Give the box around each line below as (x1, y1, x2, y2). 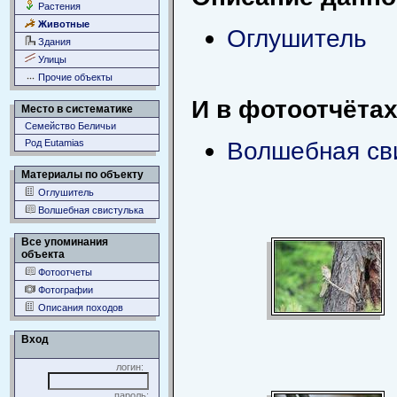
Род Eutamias (25, 137, 84, 148)
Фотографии (35, 284, 93, 295)
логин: (116, 362, 149, 372)
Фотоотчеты (35, 267, 92, 277)
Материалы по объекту (21, 168, 144, 181)
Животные (35, 19, 90, 29)
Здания (35, 36, 71, 47)
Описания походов (35, 302, 123, 313)
